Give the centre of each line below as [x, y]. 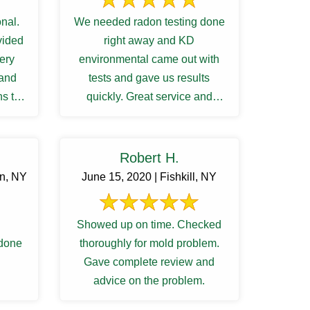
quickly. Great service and [149, 97]
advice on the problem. [149, 281]
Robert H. [149, 158]
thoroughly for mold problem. [149, 243]
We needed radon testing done [149, 22]
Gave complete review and [149, 262]
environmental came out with [149, 59]
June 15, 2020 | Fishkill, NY [149, 177]
